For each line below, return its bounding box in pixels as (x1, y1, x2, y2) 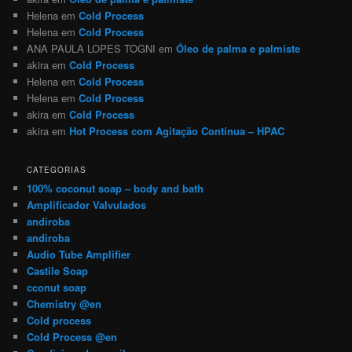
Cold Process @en (27, 329, 118, 345)
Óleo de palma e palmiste (176, 40, 301, 56)
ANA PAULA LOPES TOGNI (27, 40, 156, 56)
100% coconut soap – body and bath (27, 181, 204, 196)
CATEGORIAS (27, 164, 87, 176)
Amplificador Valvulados (27, 197, 147, 213)
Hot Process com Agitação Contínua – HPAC (69, 123, 285, 138)
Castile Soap (27, 263, 89, 279)
